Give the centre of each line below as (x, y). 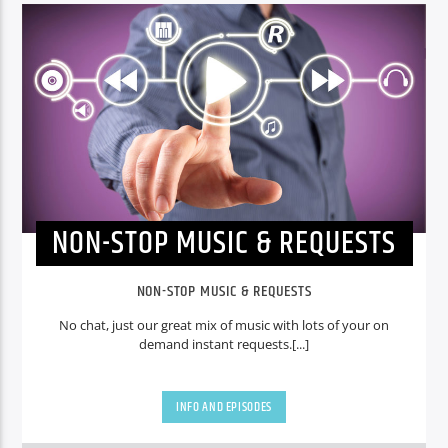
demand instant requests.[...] (224, 344)
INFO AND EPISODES (224, 406)
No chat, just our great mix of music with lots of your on (224, 325)
